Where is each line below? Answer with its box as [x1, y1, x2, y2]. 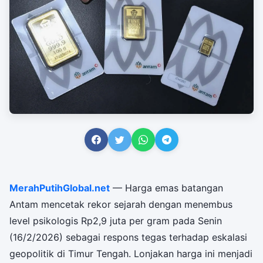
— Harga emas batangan [110, 181, 223, 194]
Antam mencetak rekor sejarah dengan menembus [9, 198, 232, 210]
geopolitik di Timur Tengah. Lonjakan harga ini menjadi [9, 247, 252, 259]
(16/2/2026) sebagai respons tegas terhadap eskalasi [9, 231, 247, 243]
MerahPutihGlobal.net [9, 181, 110, 194]
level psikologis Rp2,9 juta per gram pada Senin [9, 214, 222, 227]
